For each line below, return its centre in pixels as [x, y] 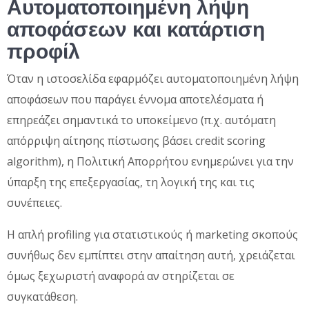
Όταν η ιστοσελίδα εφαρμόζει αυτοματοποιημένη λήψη [153, 78]
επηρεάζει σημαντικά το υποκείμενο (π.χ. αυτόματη [141, 120]
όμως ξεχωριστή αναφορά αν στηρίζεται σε [121, 276]
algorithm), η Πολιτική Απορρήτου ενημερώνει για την [150, 161]
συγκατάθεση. [42, 296]
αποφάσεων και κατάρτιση [136, 29]
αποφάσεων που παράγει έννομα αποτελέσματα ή [135, 99]
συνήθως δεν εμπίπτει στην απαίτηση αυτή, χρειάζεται [151, 255]
